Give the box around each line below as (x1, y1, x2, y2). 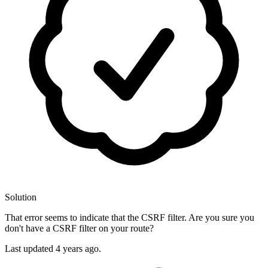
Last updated (5, 243, 56, 254)
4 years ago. (56, 243, 101, 254)
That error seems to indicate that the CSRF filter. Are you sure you (5, 212, 254, 223)
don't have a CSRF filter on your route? (5, 223, 154, 234)
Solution (5, 192, 36, 203)
